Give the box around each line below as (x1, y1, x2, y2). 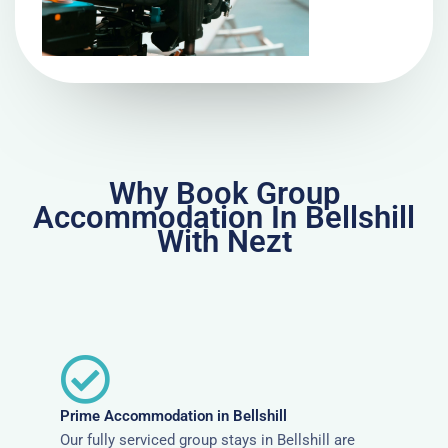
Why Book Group (108, 174, 340, 212)
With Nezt (156, 222, 292, 260)
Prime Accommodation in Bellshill (60, 406, 287, 425)
